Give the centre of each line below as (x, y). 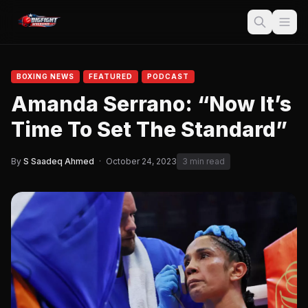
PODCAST (168, 76)
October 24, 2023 (141, 161)
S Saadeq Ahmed (59, 161)
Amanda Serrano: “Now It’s (151, 104)
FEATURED (111, 76)
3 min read (203, 161)
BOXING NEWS (45, 76)
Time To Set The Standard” (149, 129)
